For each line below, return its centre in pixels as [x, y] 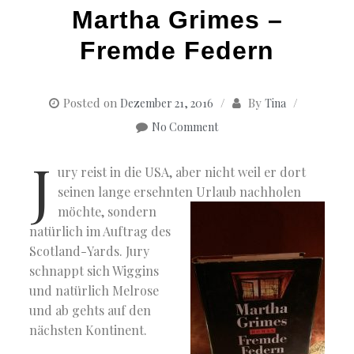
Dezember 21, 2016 [166, 104]
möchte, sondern [107, 212]
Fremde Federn [177, 51]
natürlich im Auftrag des [100, 232]
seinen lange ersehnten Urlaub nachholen [180, 192]
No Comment [185, 127]
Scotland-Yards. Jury [90, 251]
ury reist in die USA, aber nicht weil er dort [182, 172]
